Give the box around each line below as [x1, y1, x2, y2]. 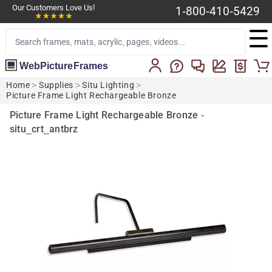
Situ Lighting [82, 80, 135, 90]
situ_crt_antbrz [10, 123, 78, 135]
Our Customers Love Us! [12, 3, 95, 12]
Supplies [39, 80, 73, 90]
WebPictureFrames [19, 59, 108, 71]
